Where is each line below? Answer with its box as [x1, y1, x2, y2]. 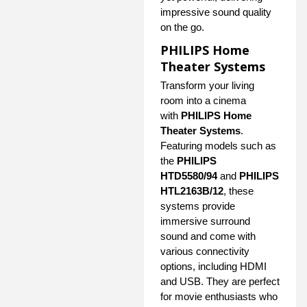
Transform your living [160, 79, 254, 92]
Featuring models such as [160, 140, 276, 152]
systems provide [160, 200, 235, 212]
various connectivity [160, 245, 249, 258]
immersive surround [160, 215, 250, 228]
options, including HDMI [160, 260, 267, 273]
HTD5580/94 [160, 170, 217, 182]
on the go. [160, 21, 204, 34]
